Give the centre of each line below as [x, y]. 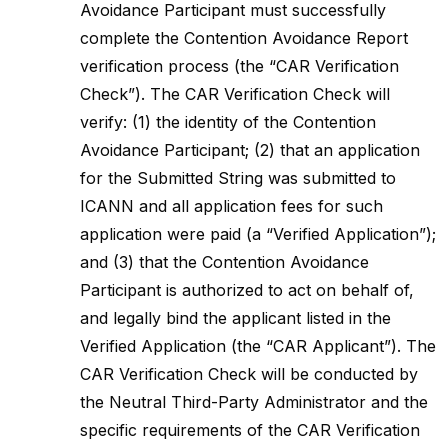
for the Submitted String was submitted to [238, 178]
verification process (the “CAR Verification [239, 66]
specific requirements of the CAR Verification [250, 430]
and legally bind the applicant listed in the [235, 318]
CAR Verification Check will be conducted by [249, 374]
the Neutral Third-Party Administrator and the [254, 402]
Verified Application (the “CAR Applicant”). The [258, 346]
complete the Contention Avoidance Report [244, 38]
